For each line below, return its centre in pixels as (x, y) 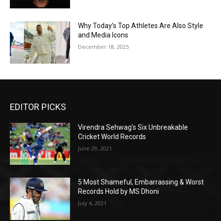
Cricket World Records (112, 136)
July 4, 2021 (92, 203)
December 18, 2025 (104, 47)
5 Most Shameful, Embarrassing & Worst (141, 182)
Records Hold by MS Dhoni (119, 192)
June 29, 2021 (95, 148)
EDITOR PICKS (38, 107)
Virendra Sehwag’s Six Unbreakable (133, 127)
